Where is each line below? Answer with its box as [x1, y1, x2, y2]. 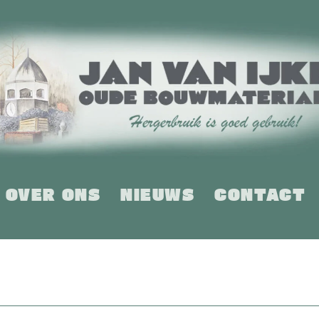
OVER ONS [5, 182, 101, 206]
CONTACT [214, 182, 306, 206]
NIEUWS [120, 182, 195, 206]
